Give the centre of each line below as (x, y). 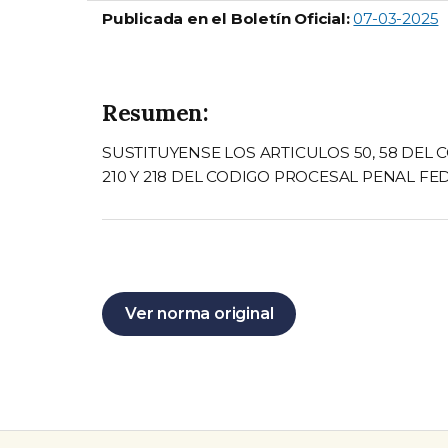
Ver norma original (199, 314)
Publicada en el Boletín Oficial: (226, 19)
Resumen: (155, 113)
